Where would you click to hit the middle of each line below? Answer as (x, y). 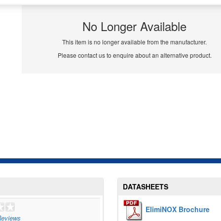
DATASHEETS (146, 187)
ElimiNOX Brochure (178, 209)
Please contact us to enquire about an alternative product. (134, 55)
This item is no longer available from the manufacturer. (135, 42)
